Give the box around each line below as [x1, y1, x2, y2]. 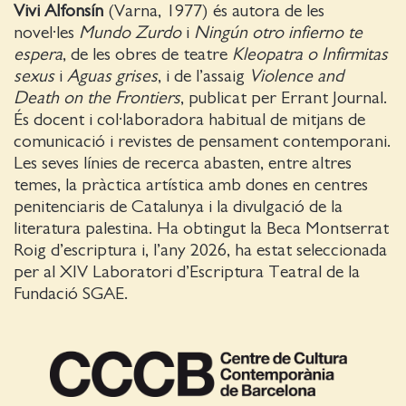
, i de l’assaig [158, 67, 249, 85]
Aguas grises [67, 67, 158, 85]
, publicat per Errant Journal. [180, 89, 387, 107]
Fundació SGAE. [14, 285, 128, 303]
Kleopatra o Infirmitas [232, 45, 388, 63]
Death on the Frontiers [14, 89, 180, 107]
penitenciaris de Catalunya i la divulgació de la [14, 198, 343, 216]
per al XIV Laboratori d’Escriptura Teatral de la [14, 263, 360, 281]
